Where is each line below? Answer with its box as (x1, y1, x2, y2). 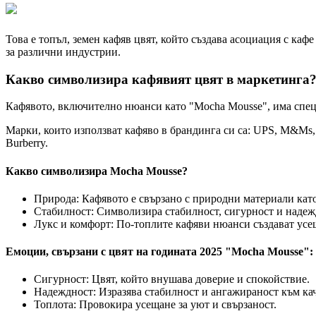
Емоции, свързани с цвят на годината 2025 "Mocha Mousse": (6, 245, 313, 258)
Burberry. (6, 137, 48, 150)
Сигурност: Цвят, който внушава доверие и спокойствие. (34, 273, 310, 286)
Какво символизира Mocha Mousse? (6, 164, 188, 177)
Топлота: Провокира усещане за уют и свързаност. (34, 298, 276, 311)
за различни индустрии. (6, 45, 121, 58)
